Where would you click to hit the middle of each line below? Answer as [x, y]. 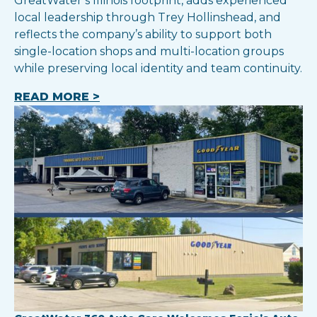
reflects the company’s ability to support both [143, 35]
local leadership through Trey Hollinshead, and [148, 18]
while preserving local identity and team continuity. [158, 69]
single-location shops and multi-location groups [149, 52]
